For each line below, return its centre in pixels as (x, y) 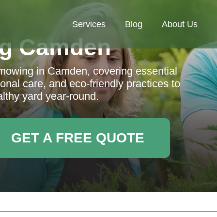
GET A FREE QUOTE (77, 138)
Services (89, 24)
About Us (180, 24)
